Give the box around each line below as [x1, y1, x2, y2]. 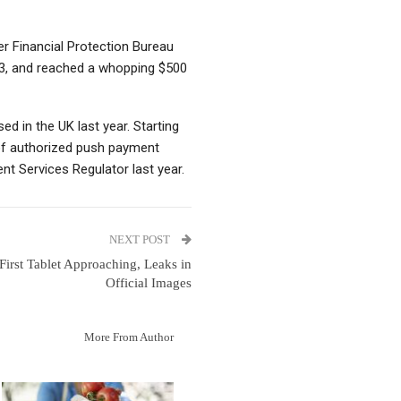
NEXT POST [109, 233, 173, 247]
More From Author [84, 330, 174, 345]
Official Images [106, 276, 192, 291]
